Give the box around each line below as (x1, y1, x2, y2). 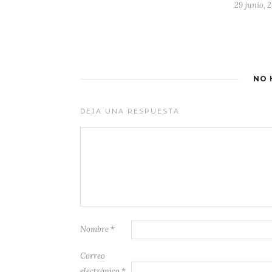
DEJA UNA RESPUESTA (80, 107, 180, 116)
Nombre (80, 224, 110, 235)
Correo (80, 251, 105, 262)
